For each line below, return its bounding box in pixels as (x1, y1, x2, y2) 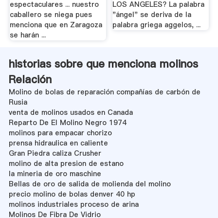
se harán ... (9, 30, 46, 40)
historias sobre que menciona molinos (8, 56, 198, 71)
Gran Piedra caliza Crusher (8, 148, 101, 158)
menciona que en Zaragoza (9, 20, 102, 30)
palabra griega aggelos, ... (112, 20, 201, 30)
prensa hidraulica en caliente (8, 138, 108, 148)
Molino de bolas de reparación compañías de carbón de (8, 87, 200, 97)
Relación (8, 72, 52, 87)
